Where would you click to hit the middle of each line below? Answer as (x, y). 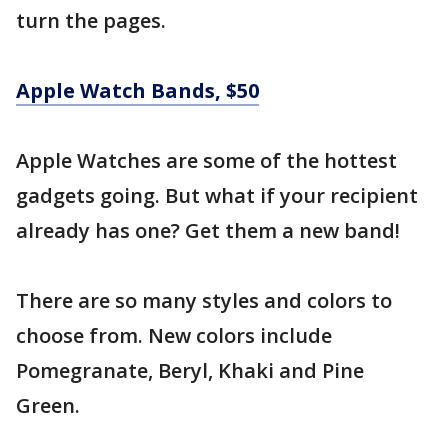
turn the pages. (91, 20)
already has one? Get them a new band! (208, 230)
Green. (48, 405)
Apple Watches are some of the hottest (206, 160)
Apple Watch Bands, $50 (137, 90)
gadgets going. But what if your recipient (217, 195)
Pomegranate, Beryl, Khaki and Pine (190, 370)
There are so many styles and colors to (204, 300)
